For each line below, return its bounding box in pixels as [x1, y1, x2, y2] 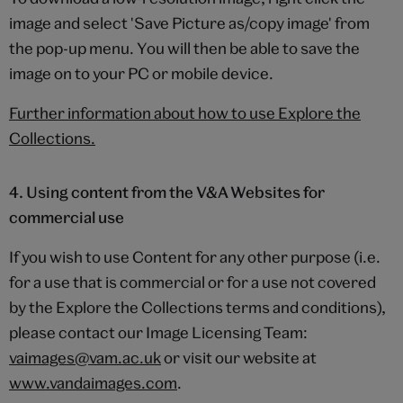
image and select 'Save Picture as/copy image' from [9, 13, 370, 32]
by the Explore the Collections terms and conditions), [9, 297, 386, 317]
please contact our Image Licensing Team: [9, 322, 308, 342]
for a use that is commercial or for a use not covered [9, 272, 376, 291]
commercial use [9, 207, 124, 227]
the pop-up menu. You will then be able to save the [9, 38, 360, 58]
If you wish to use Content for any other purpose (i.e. [9, 246, 381, 266]
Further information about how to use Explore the [9, 103, 361, 122]
